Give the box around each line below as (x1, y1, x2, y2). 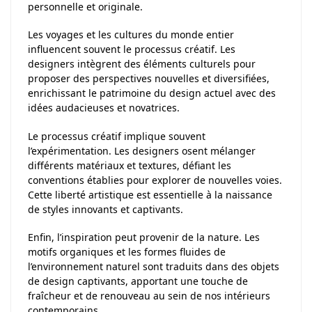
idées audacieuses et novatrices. (28, 101, 180, 115)
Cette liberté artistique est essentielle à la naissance (28, 187, 272, 201)
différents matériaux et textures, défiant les (28, 158, 231, 172)
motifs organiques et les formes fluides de (28, 245, 226, 259)
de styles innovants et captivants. (28, 202, 183, 216)
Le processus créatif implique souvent (28, 129, 205, 143)
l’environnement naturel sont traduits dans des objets (28, 260, 279, 274)
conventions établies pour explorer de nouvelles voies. (28, 173, 282, 187)
